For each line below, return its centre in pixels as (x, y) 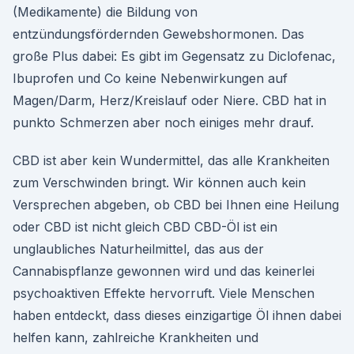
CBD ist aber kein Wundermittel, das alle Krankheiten (171, 160)
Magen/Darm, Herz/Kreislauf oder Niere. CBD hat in (169, 100)
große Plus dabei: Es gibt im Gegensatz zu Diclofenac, (174, 56)
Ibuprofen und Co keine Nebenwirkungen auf (150, 78)
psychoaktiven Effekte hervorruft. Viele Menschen (164, 293)
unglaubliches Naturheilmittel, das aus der (138, 249)
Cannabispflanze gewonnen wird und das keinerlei (164, 271)
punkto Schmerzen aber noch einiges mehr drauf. (163, 122)
